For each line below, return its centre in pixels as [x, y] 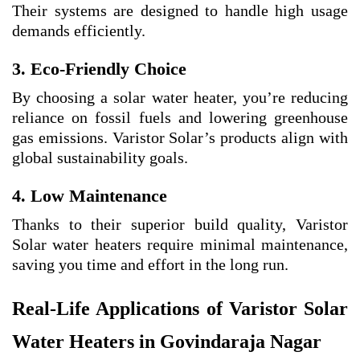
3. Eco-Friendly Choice [99, 69]
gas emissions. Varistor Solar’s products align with [180, 138]
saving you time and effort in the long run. [150, 265]
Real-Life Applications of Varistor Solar [180, 309]
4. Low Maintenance [90, 196]
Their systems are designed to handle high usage [180, 11]
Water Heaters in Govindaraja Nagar [167, 342]
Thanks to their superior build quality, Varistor [180, 225]
